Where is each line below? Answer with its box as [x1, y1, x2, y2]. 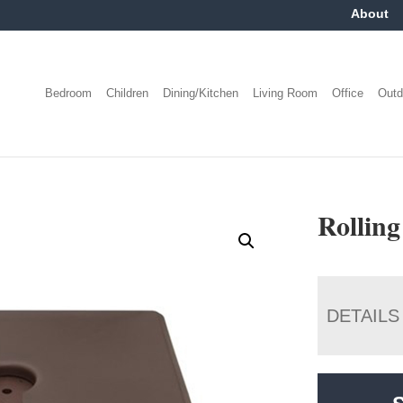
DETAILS [327, 305, 400, 326]
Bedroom [45, 85, 93, 100]
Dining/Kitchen [163, 85, 239, 100]
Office [332, 85, 364, 100]
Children [106, 85, 149, 100]
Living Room [253, 85, 318, 100]
